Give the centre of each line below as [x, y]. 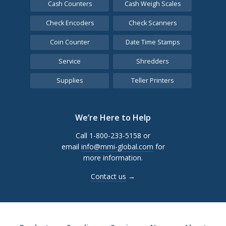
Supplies [70, 80]
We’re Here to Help [113, 118]
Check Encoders [70, 23]
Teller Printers [152, 80]
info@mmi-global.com [117, 147]
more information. [113, 158]
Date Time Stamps [152, 42]
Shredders [152, 61]
